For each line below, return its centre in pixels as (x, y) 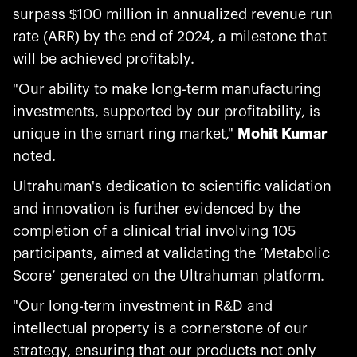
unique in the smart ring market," (125, 134)
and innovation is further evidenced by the (157, 209)
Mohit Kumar (282, 134)
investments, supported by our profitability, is (167, 112)
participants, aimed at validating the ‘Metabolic (171, 253)
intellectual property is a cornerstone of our (160, 328)
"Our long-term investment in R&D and (143, 306)
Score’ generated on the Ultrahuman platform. (171, 276)
